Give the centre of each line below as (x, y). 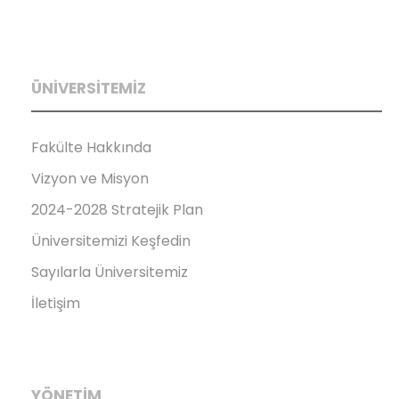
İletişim (56, 303)
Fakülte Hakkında (91, 147)
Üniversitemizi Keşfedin (111, 240)
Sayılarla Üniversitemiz (110, 272)
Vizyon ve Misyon (90, 178)
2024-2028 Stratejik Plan (117, 209)
